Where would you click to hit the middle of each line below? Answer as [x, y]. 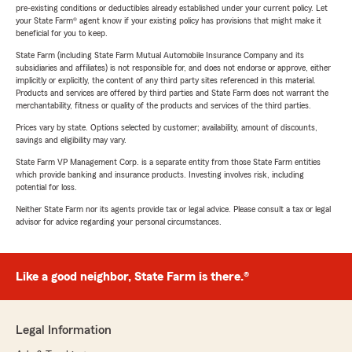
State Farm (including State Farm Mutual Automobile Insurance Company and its [160, 55]
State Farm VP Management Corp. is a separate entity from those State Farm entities [168, 162]
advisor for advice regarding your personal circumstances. [119, 222]
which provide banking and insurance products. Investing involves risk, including [160, 175]
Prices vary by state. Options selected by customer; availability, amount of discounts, [167, 128]
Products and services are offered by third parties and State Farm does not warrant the [172, 93]
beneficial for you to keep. [62, 33]
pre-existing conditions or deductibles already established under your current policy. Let [172, 8]
